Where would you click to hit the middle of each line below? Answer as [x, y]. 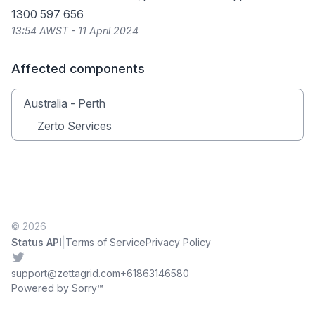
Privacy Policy [178, 242]
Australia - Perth [64, 103]
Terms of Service [105, 242]
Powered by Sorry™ [57, 288]
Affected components [78, 69]
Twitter [28, 258]
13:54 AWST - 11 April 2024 [75, 31]
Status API [37, 242]
